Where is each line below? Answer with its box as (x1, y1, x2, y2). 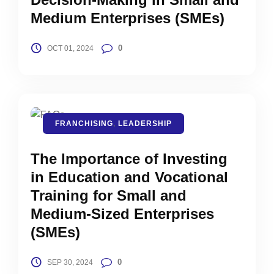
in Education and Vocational (31, 168, 228, 185)
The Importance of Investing (31, 150, 228, 167)
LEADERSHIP (118, 119, 172, 128)
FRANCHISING (55, 119, 113, 128)
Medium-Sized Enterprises (31, 205, 214, 222)
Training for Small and (31, 187, 187, 204)
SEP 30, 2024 (46, 257, 93, 267)
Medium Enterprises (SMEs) (31, 10, 224, 27)
